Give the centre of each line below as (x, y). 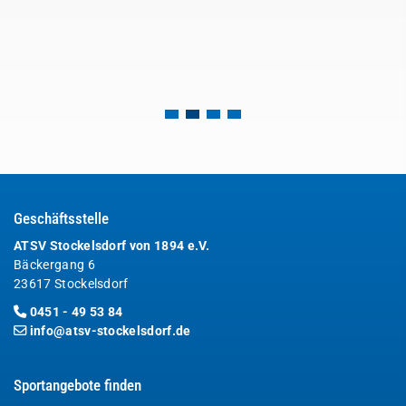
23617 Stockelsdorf (71, 285)
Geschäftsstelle (61, 219)
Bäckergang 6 (54, 266)
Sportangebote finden (77, 386)
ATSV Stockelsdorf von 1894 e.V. (111, 246)
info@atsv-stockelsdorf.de (110, 332)
